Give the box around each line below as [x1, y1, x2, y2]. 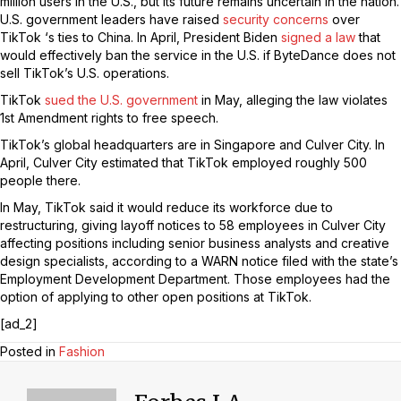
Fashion [59, 344, 105, 359]
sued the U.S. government [45, 92, 198, 107]
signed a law [281, 30, 359, 45]
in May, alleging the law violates [198, 92, 388, 107]
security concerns [223, 12, 328, 27]
